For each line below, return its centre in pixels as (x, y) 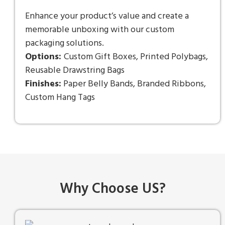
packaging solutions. (65, 44)
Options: (44, 57)
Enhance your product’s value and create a (107, 17)
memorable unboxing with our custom (100, 30)
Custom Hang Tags (60, 98)
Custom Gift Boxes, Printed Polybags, (136, 57)
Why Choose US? (113, 189)
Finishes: (43, 84)
